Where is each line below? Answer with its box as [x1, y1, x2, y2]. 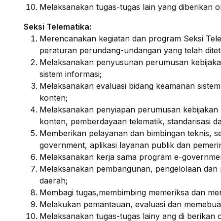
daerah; [39, 176, 68, 185]
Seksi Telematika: [24, 22, 91, 32]
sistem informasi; [39, 69, 102, 79]
